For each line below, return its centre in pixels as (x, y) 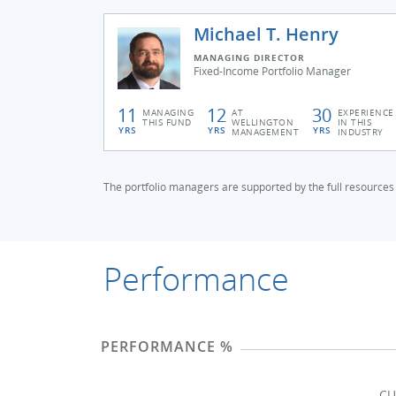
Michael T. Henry (266, 34)
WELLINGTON (263, 122)
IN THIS (354, 122)
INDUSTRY (360, 132)
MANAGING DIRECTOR (249, 57)
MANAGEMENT (266, 132)
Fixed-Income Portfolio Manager (272, 71)
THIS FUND (167, 122)
